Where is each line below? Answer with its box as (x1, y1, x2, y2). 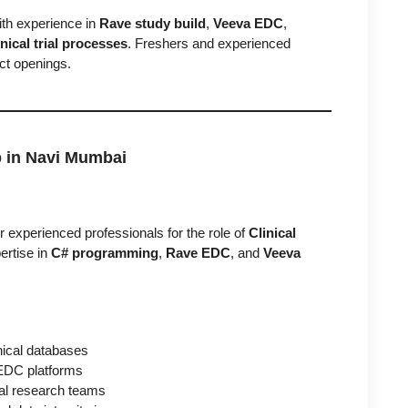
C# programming (51, 244, 158, 260)
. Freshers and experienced (127, 35, 291, 51)
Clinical (249, 224, 296, 240)
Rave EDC (166, 244, 230, 260)
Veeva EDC (213, 15, 283, 31)
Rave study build (99, 15, 206, 31)
